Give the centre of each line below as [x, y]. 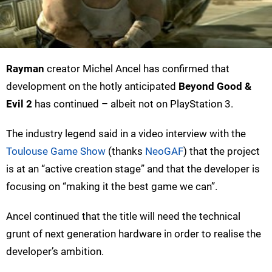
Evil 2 [19, 104]
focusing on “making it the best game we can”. [112, 186]
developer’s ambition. [55, 251]
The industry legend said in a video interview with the [126, 133]
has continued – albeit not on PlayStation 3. [133, 104]
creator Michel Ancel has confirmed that [137, 68]
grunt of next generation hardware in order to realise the [134, 233]
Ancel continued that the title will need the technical [123, 216]
